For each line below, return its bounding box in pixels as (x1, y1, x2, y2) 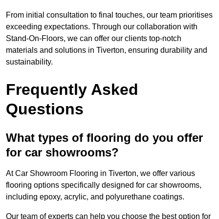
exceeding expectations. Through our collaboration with (6, 22, 197, 31)
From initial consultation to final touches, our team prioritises (6, 11, 213, 20)
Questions (6, 100, 84, 118)
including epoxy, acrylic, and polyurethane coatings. (6, 193, 184, 201)
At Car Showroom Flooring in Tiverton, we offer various (6, 169, 195, 178)
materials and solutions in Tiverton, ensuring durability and (6, 46, 207, 55)
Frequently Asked (6, 81, 138, 99)
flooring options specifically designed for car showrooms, (6, 181, 201, 190)
